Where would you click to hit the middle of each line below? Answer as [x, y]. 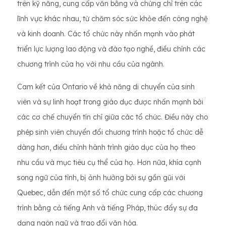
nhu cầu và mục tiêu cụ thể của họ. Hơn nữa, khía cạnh [109, 162]
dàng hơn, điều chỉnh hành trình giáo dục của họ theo [106, 147]
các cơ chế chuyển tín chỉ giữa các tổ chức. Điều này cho [112, 117]
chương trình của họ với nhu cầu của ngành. [91, 64]
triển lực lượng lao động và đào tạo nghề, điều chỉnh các [111, 49]
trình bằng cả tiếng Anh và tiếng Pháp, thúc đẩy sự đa [107, 208]
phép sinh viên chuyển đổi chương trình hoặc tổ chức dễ [110, 132]
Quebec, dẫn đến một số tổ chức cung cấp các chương [110, 192]
